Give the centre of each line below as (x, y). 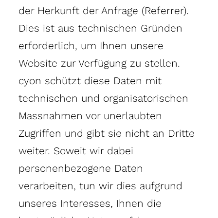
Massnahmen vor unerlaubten (90, 115)
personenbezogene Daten (81, 168)
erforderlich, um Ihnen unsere (91, 45)
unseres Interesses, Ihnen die (90, 203)
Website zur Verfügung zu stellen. (99, 63)
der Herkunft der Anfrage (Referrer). (104, 10)
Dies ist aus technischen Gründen (100, 28)
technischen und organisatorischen (103, 98)
